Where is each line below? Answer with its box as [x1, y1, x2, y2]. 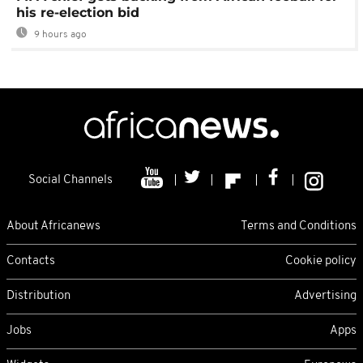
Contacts [6, 254, 55, 267]
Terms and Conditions [241, 220, 357, 233]
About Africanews [6, 220, 100, 233]
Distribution [6, 289, 70, 302]
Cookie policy [285, 254, 357, 267]
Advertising [294, 289, 357, 302]
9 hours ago [32, 30, 87, 41]
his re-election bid [16, 5, 139, 21]
